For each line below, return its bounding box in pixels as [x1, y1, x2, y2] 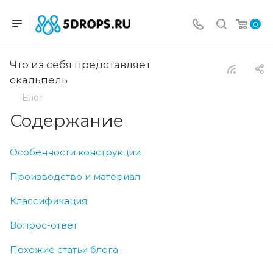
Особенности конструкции [10, 146, 141, 158]
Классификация [10, 195, 87, 207]
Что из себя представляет [10, 58, 151, 71]
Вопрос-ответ [10, 219, 77, 231]
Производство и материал [10, 171, 140, 182]
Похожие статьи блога [10, 244, 118, 255]
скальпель [10, 73, 68, 86]
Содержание [10, 110, 124, 131]
